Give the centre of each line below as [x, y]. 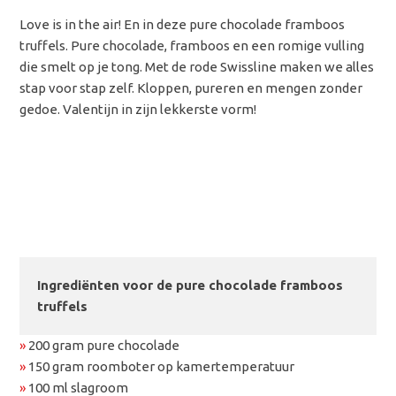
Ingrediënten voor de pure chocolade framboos [190, 285]
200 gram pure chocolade [103, 345]
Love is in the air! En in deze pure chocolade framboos [183, 24]
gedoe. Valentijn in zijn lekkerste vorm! [138, 109]
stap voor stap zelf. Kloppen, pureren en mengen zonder [191, 88]
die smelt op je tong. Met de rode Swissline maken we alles [197, 66]
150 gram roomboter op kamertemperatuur [160, 366]
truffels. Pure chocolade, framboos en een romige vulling [192, 45]
